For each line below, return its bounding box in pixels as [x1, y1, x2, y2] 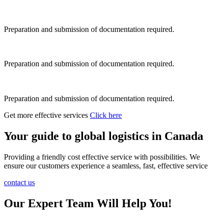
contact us [4, 178, 35, 187]
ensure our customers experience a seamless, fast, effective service [4, 162, 208, 170]
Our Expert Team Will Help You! [4, 196, 172, 210]
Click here [90, 111, 122, 120]
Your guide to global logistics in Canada [4, 130, 203, 143]
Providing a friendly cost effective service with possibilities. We [4, 153, 200, 161]
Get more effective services [4, 111, 90, 120]
